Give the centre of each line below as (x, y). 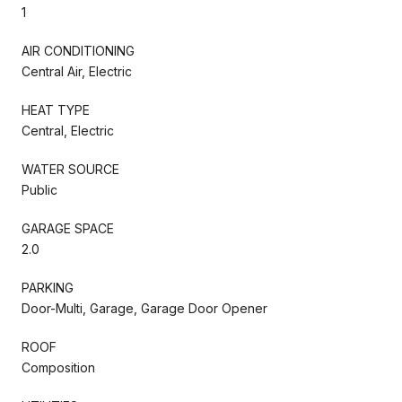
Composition (58, 367)
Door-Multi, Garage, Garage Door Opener (144, 308)
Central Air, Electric (77, 71)
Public (39, 189)
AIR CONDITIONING (78, 50)
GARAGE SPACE (68, 228)
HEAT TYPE (56, 109)
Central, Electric (68, 130)
